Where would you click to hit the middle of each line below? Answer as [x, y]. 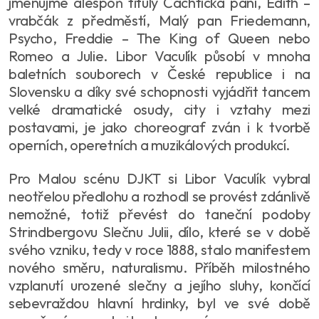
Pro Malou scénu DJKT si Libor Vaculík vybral [159, 178]
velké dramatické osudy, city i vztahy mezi [159, 109]
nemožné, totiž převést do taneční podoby [159, 214]
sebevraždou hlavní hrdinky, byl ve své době [159, 303]
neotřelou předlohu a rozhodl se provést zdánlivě [159, 196]
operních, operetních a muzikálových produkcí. [150, 145]
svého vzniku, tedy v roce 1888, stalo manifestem [159, 249]
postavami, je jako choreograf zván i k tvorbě [159, 127]
